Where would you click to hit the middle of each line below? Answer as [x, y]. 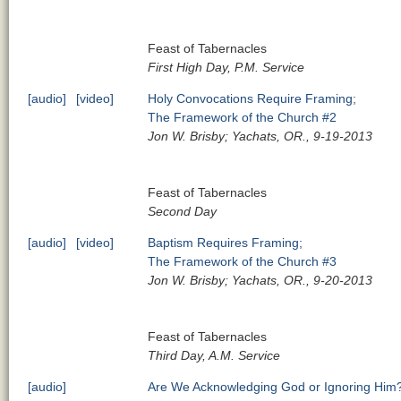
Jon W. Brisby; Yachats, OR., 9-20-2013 [260, 280]
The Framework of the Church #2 [243, 117]
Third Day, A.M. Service [214, 355]
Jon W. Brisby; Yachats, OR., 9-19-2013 [260, 136]
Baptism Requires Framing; [226, 242]
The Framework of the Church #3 [243, 261]
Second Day [183, 211]
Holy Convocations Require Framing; [252, 98]
